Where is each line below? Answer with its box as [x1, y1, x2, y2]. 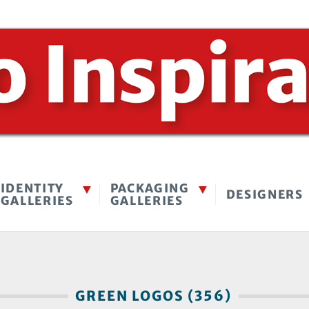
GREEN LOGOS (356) [68, 288, 239, 304]
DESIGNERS [226, 187, 303, 202]
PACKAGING [110, 181, 190, 196]
